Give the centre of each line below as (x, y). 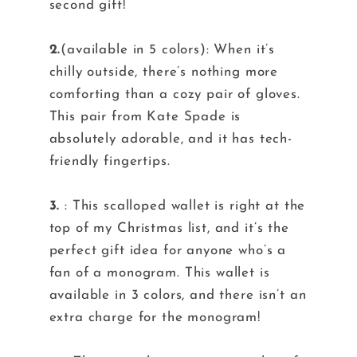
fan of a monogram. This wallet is (159, 273)
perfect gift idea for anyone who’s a (168, 251)
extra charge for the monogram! (155, 318)
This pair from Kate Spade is (145, 117)
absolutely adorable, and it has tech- (171, 139)
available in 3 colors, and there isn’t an (178, 296)
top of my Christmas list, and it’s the (169, 229)
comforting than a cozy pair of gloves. (175, 95)
